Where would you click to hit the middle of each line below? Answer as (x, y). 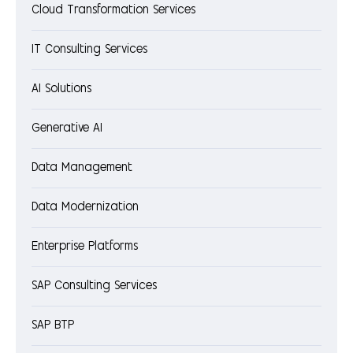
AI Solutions (61, 90)
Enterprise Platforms (85, 247)
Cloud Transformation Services (113, 11)
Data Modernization (85, 208)
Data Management (82, 169)
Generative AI (67, 129)
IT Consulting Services (89, 50)
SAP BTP (53, 326)
